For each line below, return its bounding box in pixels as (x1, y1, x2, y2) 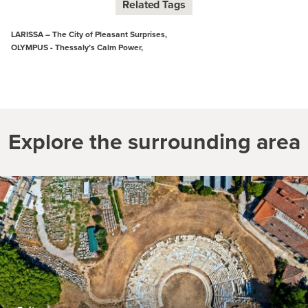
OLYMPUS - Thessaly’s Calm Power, (11, 41, 143, 53)
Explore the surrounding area (8, 124, 300, 157)
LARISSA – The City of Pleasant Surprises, (11, 27, 167, 40)
